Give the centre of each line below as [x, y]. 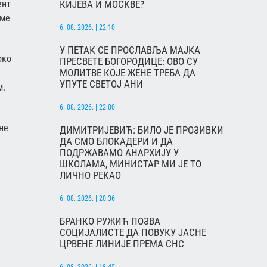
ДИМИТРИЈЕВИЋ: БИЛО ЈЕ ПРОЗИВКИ [142, 130]
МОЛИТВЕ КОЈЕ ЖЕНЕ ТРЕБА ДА [128, 73]
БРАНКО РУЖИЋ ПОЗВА [110, 221]
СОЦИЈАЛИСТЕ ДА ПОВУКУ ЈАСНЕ [133, 233]
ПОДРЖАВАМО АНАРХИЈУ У [119, 153]
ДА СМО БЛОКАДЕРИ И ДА [116, 142]
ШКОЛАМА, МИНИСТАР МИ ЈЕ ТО [131, 164]
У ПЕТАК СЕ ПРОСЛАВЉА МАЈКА [130, 50]
